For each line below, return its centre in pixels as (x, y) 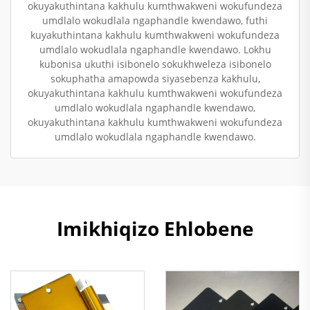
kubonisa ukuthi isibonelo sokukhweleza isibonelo (155, 64)
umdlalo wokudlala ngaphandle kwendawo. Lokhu (155, 49)
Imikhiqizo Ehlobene (155, 228)
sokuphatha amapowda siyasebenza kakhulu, (155, 78)
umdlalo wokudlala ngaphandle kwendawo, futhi (155, 20)
